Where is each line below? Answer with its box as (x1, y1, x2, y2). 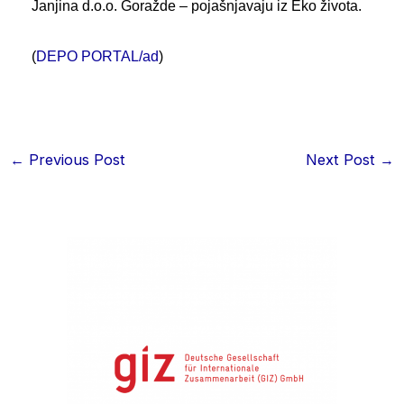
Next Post (306, 151, 381, 170)
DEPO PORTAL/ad (36, 47, 160, 64)
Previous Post (23, 151, 125, 170)
